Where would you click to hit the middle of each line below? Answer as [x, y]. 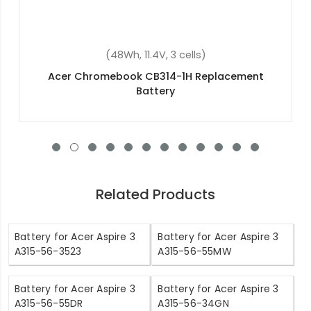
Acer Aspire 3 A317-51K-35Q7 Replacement [173, 77]
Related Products [155, 195]
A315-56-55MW [195, 252]
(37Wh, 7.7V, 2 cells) [173, 55]
